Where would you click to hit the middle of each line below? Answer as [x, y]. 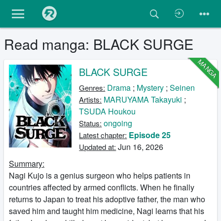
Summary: [27, 164]
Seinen [183, 88]
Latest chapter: [103, 135]
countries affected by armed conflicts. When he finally [102, 187]
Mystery [150, 88]
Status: [91, 123]
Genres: [92, 88]
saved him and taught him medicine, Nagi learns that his [107, 211]
